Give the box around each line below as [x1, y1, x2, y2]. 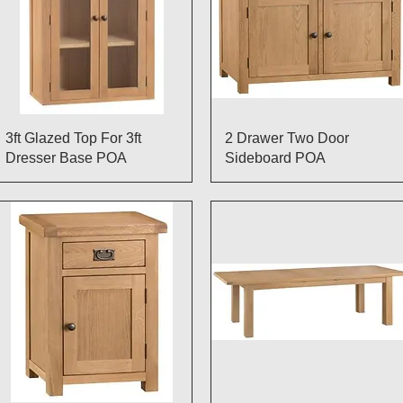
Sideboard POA [225, 150, 326, 166]
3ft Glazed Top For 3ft [4, 130, 141, 146]
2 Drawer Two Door [225, 130, 349, 146]
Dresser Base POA [4, 150, 127, 166]
